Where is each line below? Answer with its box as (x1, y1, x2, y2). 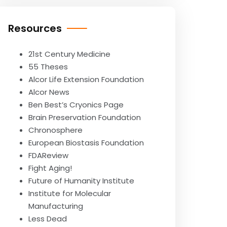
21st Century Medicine (28, 49, 110, 59)
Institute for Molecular (28, 188, 111, 199)
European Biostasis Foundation (28, 137, 144, 148)
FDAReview (28, 150, 68, 161)
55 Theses (28, 61, 68, 72)
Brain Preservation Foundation (28, 112, 141, 123)
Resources (8, 21, 62, 35)
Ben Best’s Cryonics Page (28, 99, 124, 110)
